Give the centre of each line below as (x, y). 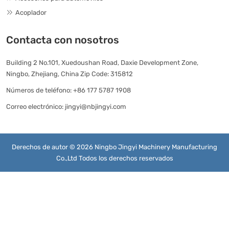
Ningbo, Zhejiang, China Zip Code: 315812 (70, 74)
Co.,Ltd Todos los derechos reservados (114, 158)
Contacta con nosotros (63, 40)
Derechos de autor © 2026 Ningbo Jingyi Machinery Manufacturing (114, 147)
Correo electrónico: (35, 106)
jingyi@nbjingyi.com (96, 106)
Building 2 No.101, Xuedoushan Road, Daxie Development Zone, (102, 62)
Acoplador (31, 12)
